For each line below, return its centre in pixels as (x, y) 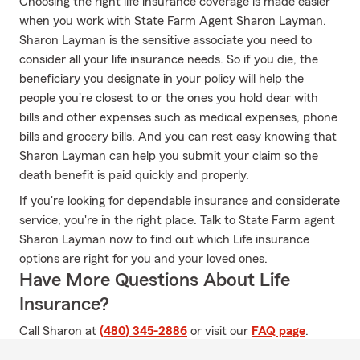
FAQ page (278, 331)
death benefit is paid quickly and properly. (134, 175)
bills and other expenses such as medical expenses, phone (178, 117)
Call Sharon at (59, 331)
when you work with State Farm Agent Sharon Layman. (173, 21)
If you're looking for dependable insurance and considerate (180, 201)
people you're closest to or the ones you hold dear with (169, 98)
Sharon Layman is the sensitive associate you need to (166, 40)
